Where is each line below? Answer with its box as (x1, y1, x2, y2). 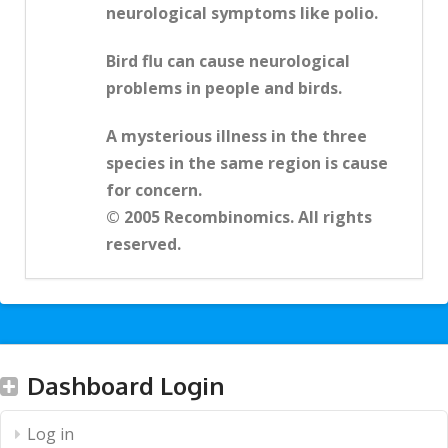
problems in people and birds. (106, 77, 342, 100)
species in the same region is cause (106, 152, 388, 175)
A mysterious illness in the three (106, 125, 367, 148)
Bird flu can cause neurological (106, 50, 350, 73)
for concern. (106, 179, 202, 202)
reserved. (106, 233, 181, 256)
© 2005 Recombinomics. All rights (106, 206, 372, 229)
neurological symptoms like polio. (106, 2, 378, 25)
